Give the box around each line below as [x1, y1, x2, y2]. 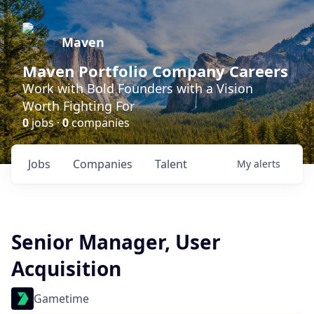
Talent [155, 156, 187, 172]
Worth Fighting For [22, 97, 135, 114]
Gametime [34, 291, 89, 306]
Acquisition [11, 255, 121, 282]
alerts [254, 157, 280, 170]
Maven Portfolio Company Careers [22, 60, 288, 81]
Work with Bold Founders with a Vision [22, 80, 253, 97]
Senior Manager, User [11, 228, 221, 255]
